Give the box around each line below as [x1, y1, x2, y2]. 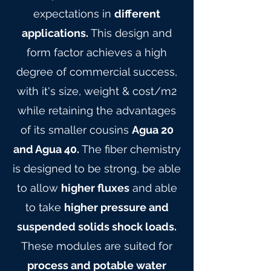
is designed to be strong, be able [13, 162, 181, 175]
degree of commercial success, [16, 65, 177, 78]
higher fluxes [60, 181, 129, 194]
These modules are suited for [21, 240, 172, 252]
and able [129, 181, 177, 194]
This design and [88, 27, 172, 39]
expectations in [33, 7, 114, 20]
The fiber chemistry [79, 143, 181, 155]
